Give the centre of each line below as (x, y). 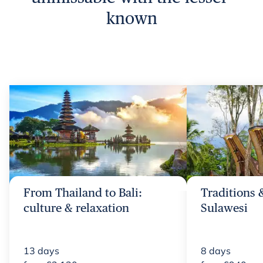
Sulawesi (224, 208)
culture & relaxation (76, 208)
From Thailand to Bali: (83, 192)
